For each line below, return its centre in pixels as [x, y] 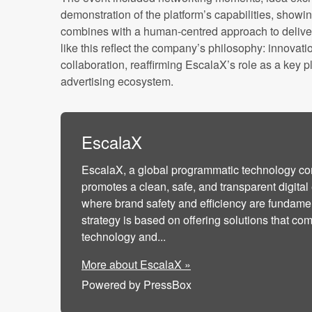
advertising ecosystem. [117, 81]
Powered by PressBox [136, 285]
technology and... [124, 237]
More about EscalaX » [136, 265]
